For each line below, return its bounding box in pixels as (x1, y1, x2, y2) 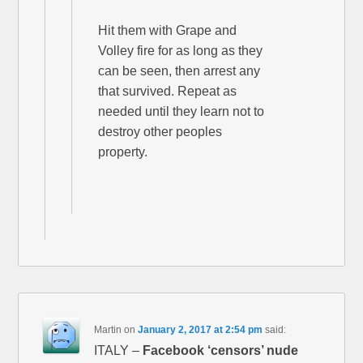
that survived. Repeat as (98, 84, 237, 99)
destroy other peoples (98, 125, 223, 139)
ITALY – (94, 344, 143, 358)
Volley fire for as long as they (98, 44, 263, 58)
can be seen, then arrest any (98, 64, 261, 79)
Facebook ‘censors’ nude (143, 344, 299, 358)
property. (98, 145, 148, 160)
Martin (94, 324, 122, 336)
